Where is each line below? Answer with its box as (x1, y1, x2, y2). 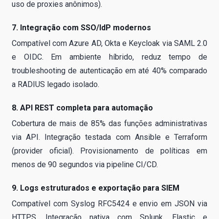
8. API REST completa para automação (12, 103, 153, 112)
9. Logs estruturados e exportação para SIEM (12, 183, 179, 193)
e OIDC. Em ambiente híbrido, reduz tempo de (12, 52, 207, 62)
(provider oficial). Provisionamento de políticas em (12, 146, 207, 155)
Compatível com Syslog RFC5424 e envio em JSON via (12, 198, 207, 208)
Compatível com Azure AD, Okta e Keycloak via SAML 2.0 (12, 38, 207, 48)
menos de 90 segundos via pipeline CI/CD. (12, 159, 158, 169)
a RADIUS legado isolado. (12, 79, 99, 89)
